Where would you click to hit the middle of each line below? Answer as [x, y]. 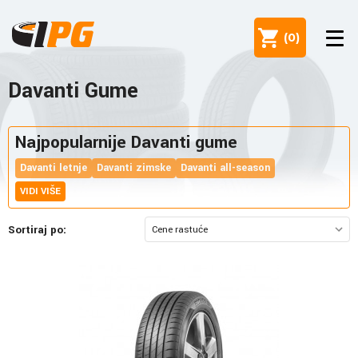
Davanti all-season [225, 168]
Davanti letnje [54, 168]
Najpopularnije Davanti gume [126, 142]
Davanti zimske [134, 168]
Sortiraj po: [37, 229]
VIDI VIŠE [40, 191]
